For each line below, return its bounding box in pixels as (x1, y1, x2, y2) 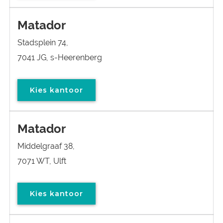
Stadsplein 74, (17, 38, 68, 47)
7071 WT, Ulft (17, 156, 66, 166)
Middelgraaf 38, (17, 141, 75, 151)
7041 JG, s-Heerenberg (17, 53, 102, 62)
